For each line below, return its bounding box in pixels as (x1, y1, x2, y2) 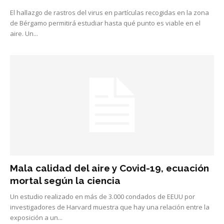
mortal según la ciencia (10, 175, 120, 186)
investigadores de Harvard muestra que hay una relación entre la (10, 202, 209, 212)
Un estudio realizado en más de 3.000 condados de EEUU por (10, 192, 195, 201)
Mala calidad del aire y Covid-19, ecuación (10, 162, 209, 174)
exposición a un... (10, 213, 62, 222)
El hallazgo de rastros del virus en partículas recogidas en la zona (10, 7, 209, 17)
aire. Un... (10, 28, 38, 38)
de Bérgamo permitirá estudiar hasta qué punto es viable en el (10, 18, 200, 27)
